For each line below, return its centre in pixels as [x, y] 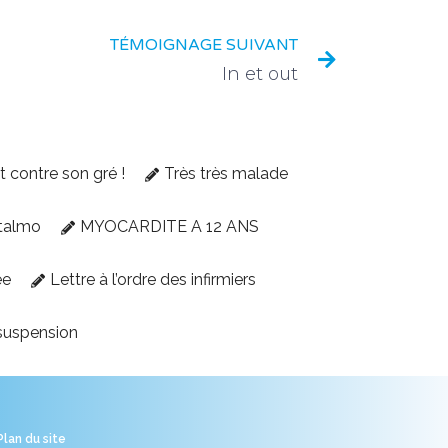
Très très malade [225, 173]
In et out [260, 74]
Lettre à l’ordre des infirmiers [152, 279]
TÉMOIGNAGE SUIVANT [204, 45]
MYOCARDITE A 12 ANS [169, 226]
